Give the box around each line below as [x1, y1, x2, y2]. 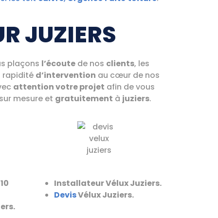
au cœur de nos [96, 69, 160, 81]
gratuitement [55, 92, 113, 104]
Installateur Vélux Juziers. [54, 178, 162, 189]
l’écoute [41, 57, 75, 69]
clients [106, 57, 134, 69]
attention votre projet [13, 81, 105, 92]
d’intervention [36, 69, 96, 81]
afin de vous [105, 81, 155, 92]
